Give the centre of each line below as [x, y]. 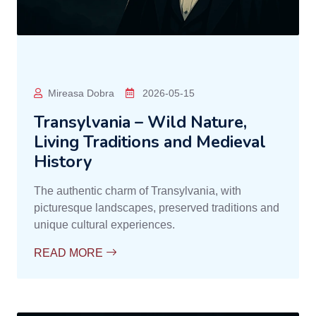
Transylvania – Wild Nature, [140, 122]
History [63, 161]
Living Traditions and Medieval [150, 141]
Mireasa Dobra [81, 93]
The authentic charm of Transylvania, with [138, 190]
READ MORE [70, 253]
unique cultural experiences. [104, 224]
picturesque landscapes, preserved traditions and [157, 207]
